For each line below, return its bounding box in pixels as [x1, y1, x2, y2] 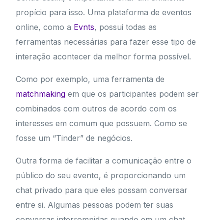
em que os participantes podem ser [65, 89, 199, 99]
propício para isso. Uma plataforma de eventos [16, 7, 192, 18]
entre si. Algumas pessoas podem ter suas [16, 200, 174, 210]
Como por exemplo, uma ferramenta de [16, 74, 165, 84]
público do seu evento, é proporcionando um [16, 170, 186, 181]
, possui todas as [94, 22, 157, 32]
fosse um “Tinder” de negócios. [16, 133, 133, 143]
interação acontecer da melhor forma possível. [16, 52, 192, 62]
